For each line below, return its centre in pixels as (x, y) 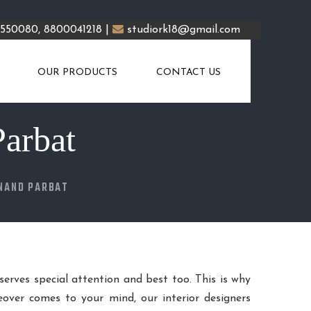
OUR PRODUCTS (77, 73)
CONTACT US (188, 73)
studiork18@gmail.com (184, 30)
